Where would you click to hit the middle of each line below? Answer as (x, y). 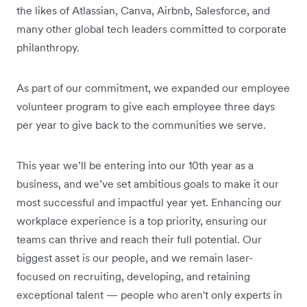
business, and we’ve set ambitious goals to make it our (148, 183)
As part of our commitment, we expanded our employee (153, 87)
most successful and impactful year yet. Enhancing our (149, 202)
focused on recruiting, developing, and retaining (133, 276)
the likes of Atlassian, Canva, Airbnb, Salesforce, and (143, 10)
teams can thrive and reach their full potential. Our (139, 239)
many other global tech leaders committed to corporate (151, 28)
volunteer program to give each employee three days (146, 106)
